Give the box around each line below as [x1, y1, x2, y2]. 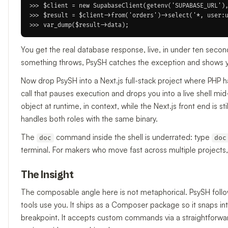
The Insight [21, 169, 74, 182]
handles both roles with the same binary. [21, 114, 158, 124]
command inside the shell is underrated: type [54, 132, 212, 142]
